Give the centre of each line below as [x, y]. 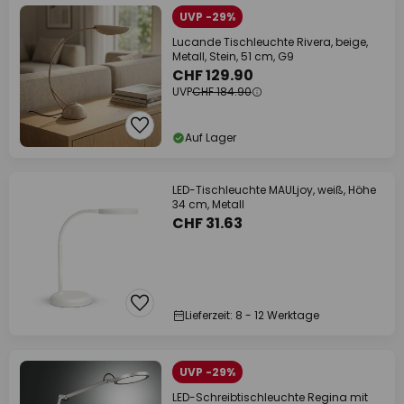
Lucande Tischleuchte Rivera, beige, [270, 42]
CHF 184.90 [222, 92]
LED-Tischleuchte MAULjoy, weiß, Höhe [274, 190]
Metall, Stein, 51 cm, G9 [233, 56]
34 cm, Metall [208, 204]
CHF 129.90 [213, 75]
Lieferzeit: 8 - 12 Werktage [252, 315]
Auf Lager [211, 138]
